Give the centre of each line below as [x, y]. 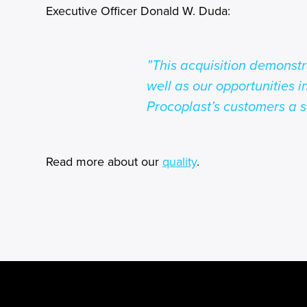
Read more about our [104, 162]
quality [180, 162]
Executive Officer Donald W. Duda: [138, 11]
